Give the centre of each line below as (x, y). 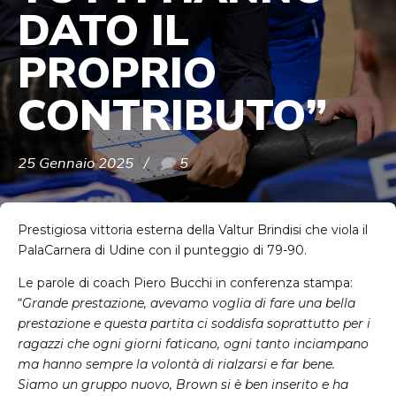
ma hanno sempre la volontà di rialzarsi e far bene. (176, 365)
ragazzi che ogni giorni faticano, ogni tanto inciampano (193, 344)
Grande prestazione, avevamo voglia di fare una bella (189, 304)
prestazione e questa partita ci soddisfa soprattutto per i (194, 324)
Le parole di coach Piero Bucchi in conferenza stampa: (185, 283)
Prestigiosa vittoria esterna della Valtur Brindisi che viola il (193, 230)
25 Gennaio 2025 (76, 164)
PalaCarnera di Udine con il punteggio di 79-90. (162, 251)
